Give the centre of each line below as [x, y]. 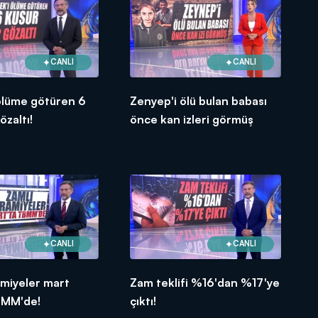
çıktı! [143, 301]
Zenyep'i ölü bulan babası [199, 100]
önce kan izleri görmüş [192, 119]
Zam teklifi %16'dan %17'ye [205, 282]
